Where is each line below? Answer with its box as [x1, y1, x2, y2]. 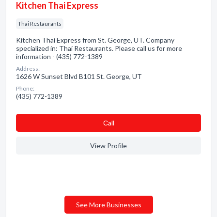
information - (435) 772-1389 [16, 52, 103, 61]
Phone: [16, 85, 34, 92]
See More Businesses [76, 201, 141, 209]
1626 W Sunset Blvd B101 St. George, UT [16, 72, 142, 80]
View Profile [90, 141, 127, 150]
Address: [16, 65, 40, 72]
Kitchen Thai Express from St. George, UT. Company [16, 36, 174, 44]
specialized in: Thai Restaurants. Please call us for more [16, 44, 182, 52]
